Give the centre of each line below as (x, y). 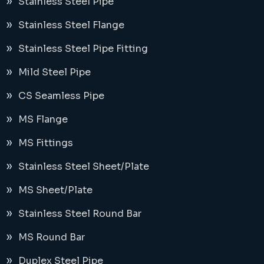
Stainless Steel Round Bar (80, 213)
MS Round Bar (52, 237)
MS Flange (43, 119)
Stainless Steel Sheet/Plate (84, 166)
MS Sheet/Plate (55, 190)
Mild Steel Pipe (55, 72)
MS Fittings (46, 143)
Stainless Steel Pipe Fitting (83, 48)
